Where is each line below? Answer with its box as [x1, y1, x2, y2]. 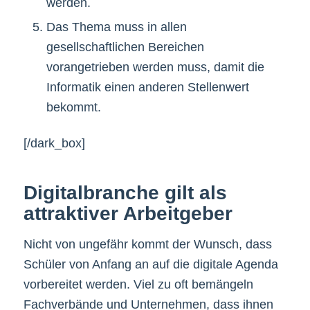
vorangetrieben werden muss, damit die [46, 60, 264, 74]
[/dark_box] [23, 136, 85, 150]
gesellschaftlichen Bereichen [46, 39, 204, 54]
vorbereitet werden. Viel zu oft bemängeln [23, 277, 253, 292]
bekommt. [46, 100, 101, 114]
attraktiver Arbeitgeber [23, 202, 232, 224]
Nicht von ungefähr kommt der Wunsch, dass [23, 237, 272, 252]
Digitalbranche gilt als [23, 181, 227, 203]
